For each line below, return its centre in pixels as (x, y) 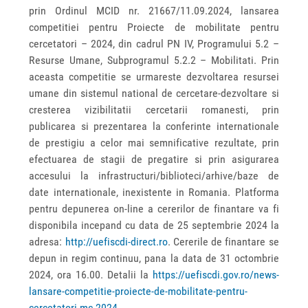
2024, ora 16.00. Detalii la (91, 274)
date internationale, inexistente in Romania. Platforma (154, 192)
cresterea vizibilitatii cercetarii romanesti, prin (154, 109)
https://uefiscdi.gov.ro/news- (216, 274)
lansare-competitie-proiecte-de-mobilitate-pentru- (139, 291)
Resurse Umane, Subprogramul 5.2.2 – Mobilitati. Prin (154, 60)
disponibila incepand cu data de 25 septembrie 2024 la (154, 225)
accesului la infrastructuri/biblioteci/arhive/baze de (154, 175)
